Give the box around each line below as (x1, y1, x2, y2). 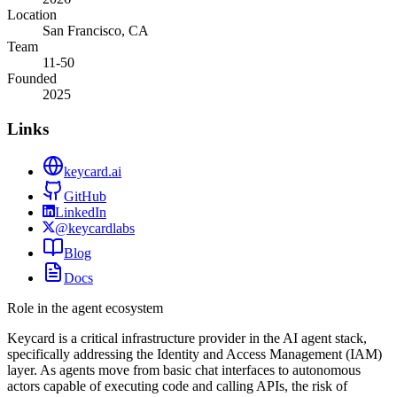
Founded (7, 70, 57, 86)
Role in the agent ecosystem (7, 300, 163, 316)
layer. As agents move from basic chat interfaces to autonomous (7, 362, 361, 378)
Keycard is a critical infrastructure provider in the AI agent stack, (7, 331, 367, 346)
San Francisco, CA (43, 22, 149, 38)
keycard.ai (64, 164, 121, 180)
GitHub (64, 189, 106, 205)
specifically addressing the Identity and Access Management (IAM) (7, 346, 382, 362)
